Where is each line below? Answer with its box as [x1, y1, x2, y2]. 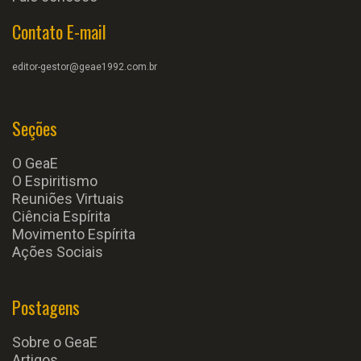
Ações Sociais [12, 243, 103, 260]
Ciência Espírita [12, 208, 110, 225]
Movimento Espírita [12, 226, 135, 243]
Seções [12, 115, 57, 141]
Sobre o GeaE [12, 334, 98, 351]
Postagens [12, 294, 80, 320]
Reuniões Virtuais [12, 190, 124, 207]
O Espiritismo [12, 172, 98, 189]
